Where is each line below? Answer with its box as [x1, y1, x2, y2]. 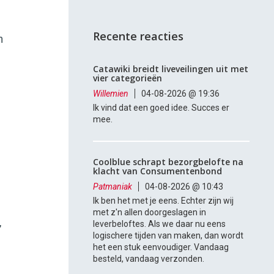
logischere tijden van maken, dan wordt [93, 231, 244, 241]
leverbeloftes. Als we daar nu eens [93, 219, 226, 229]
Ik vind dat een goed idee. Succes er [93, 103, 230, 113]
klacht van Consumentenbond [93, 165, 223, 177]
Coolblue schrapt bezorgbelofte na [93, 156, 244, 168]
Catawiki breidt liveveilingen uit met [93, 63, 249, 75]
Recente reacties [93, 29, 184, 44]
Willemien [93, 89, 129, 99]
